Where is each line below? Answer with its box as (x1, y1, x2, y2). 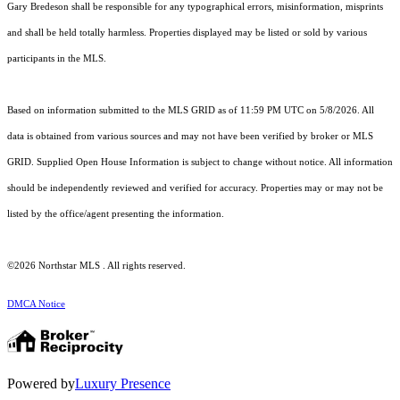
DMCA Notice (7, 299, 65, 310)
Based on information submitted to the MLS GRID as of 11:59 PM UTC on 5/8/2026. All (7, 105, 374, 116)
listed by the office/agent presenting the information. (7, 209, 224, 220)
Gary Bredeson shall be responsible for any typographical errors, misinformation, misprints (7, 2, 383, 12)
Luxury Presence (75, 376, 171, 392)
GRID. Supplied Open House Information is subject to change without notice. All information (7, 157, 393, 168)
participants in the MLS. (7, 54, 106, 64)
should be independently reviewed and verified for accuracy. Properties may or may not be (7, 183, 383, 194)
